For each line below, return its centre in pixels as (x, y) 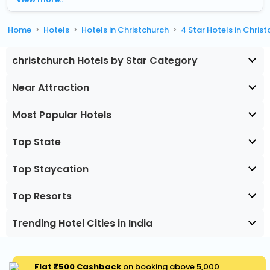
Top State (36, 142)
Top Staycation (50, 169)
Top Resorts (42, 196)
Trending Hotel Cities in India (82, 223)
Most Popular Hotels (62, 115)
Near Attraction (51, 87)
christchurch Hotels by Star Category (105, 60)
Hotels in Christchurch (125, 30)
